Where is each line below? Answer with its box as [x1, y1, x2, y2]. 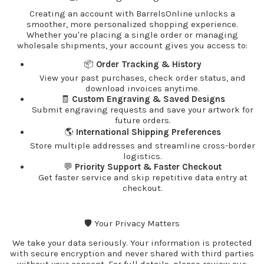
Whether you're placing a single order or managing [26, 29, 238, 41]
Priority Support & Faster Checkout [75, 161, 222, 173]
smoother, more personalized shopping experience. [26, 19, 238, 30]
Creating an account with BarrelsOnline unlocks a [29, 8, 235, 19]
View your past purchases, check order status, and [39, 72, 246, 84]
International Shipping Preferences [75, 127, 221, 138]
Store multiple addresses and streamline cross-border [30, 140, 255, 151]
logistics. [123, 151, 162, 162]
